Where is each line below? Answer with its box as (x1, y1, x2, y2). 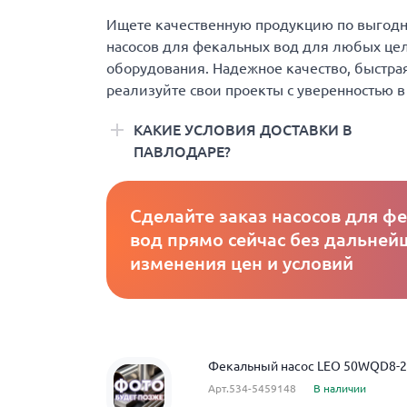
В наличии (313, 382, 366, 394)
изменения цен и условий (130, 253, 353, 273)
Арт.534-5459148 (208, 382, 296, 394)
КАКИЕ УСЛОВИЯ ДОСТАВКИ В (134, 122, 352, 138)
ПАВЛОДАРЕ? (134, 144, 231, 160)
